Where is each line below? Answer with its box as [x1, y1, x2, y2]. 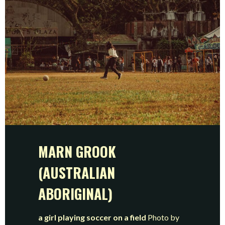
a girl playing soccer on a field [38, 212, 147, 222]
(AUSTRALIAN [38, 162, 116, 183]
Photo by [146, 212, 180, 222]
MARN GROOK [38, 141, 117, 162]
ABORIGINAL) [38, 183, 113, 204]
